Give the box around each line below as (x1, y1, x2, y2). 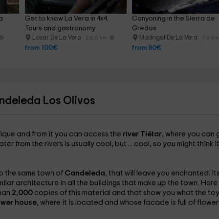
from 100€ (24, 44, 58, 51)
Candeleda (64, 170, 105, 177)
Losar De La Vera (32, 35, 83, 41)
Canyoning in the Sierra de (132, 15, 217, 22)
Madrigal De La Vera (139, 35, 199, 41)
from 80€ (132, 44, 162, 51)
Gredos (132, 25, 157, 32)
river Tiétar (122, 131, 162, 138)
